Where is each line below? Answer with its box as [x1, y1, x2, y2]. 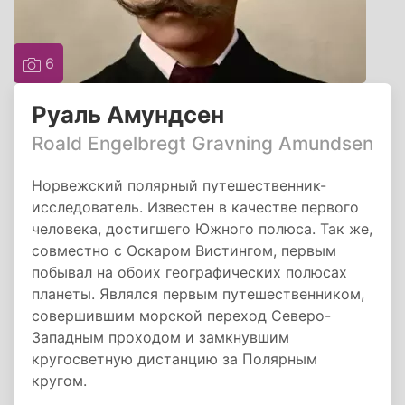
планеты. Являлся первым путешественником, [32, 285, 364, 303]
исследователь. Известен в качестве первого [32, 198, 359, 216]
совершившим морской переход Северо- [32, 306, 331, 325]
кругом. [32, 372, 87, 390]
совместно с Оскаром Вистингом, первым [32, 241, 336, 259]
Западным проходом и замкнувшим [32, 328, 289, 346]
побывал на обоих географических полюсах [32, 263, 347, 281]
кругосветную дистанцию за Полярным [32, 350, 317, 368]
